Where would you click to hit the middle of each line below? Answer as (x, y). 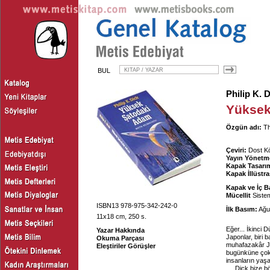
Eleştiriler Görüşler (126, 246)
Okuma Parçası (120, 238)
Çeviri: (236, 150)
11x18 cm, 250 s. (121, 216)
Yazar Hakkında (121, 230)
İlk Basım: (242, 209)
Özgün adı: (244, 127)
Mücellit (238, 195)
